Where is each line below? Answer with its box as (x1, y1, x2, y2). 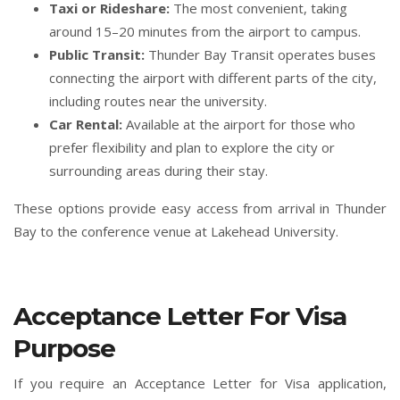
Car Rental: (49, 115, 122, 134)
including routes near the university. (49, 92, 267, 111)
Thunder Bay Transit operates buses (145, 46, 376, 64)
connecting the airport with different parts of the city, (49, 69, 377, 87)
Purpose (13, 333, 115, 364)
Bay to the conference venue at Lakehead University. (13, 222, 338, 241)
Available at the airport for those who (122, 115, 355, 134)
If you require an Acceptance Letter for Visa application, (13, 374, 387, 393)
